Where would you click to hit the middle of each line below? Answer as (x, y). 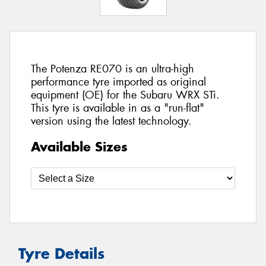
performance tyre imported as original (118, 82)
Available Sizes (79, 146)
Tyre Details (61, 253)
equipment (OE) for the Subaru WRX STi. (125, 95)
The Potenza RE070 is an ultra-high (113, 69)
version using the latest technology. (111, 121)
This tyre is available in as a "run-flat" (118, 108)
